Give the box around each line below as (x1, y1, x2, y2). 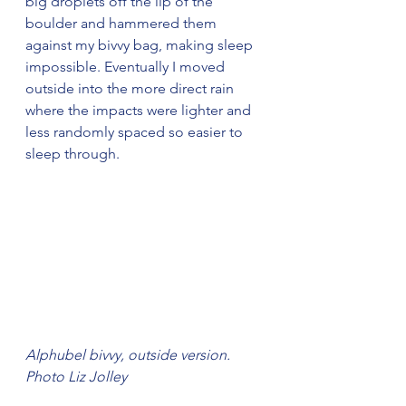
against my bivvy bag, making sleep (25, 36, 256, 53)
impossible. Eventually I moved (25, 58, 228, 75)
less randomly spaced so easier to (25, 123, 246, 140)
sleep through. (25, 145, 120, 162)
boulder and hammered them (25, 14, 220, 32)
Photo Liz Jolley (25, 367, 127, 385)
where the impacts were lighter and (25, 101, 255, 119)
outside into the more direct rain (25, 80, 237, 97)
